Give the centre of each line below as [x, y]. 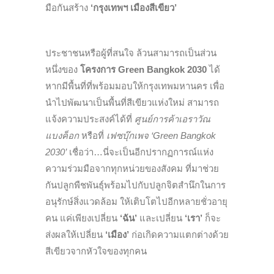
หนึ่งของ [63, 69]
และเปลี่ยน [161, 218]
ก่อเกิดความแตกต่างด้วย [179, 234]
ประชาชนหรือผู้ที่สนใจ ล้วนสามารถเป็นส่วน [131, 53]
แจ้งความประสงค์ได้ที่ [90, 119]
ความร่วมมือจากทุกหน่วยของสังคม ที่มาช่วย [132, 168]
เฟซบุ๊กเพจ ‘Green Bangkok [161, 135]
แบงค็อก [62, 135]
